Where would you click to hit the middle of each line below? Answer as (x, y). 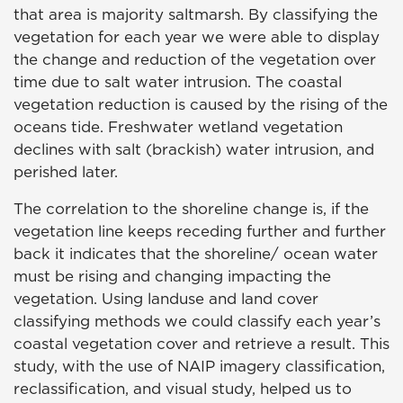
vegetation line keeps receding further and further (200, 232)
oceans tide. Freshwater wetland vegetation (178, 127)
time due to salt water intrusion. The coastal (178, 82)
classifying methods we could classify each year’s (197, 322)
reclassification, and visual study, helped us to (183, 389)
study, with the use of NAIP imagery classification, (199, 367)
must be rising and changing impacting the (172, 277)
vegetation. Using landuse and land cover (166, 299)
